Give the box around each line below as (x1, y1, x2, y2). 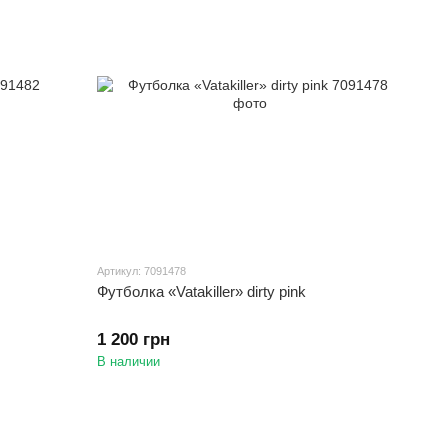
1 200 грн (97, 330, 171, 350)
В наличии (97, 354, 161, 370)
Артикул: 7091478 (97, 265, 187, 278)
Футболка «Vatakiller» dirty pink (97, 283, 307, 301)
